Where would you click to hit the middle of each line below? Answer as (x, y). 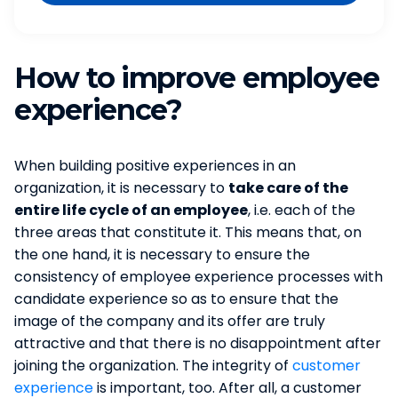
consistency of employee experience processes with (199, 276)
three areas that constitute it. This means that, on (188, 232)
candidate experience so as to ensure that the (176, 298)
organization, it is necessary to (121, 187)
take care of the (288, 187)
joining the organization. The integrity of (153, 365)
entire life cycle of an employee (131, 210)
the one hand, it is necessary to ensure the (162, 254)
